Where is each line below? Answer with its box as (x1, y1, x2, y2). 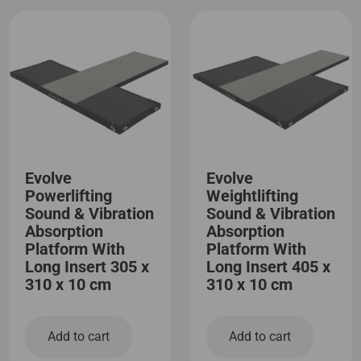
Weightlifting (206, 186, 298, 206)
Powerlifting (25, 186, 113, 206)
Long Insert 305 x (25, 257, 150, 277)
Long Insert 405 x (206, 257, 330, 277)
